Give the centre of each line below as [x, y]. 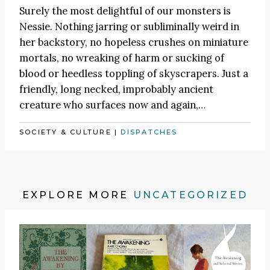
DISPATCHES [149, 132]
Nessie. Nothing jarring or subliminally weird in [129, 26]
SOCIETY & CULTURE [65, 132]
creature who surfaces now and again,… [112, 105]
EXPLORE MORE [77, 195]
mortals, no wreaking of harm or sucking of [122, 58]
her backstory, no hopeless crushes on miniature [134, 42]
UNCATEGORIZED [190, 195]
